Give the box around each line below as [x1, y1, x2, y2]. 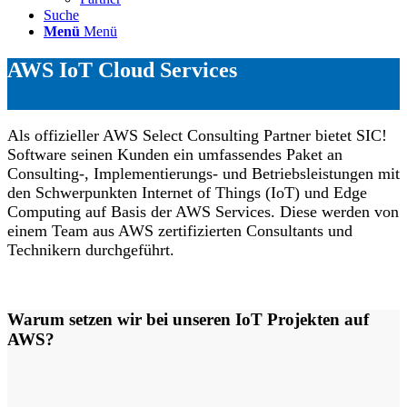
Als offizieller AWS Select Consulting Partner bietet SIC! [7, 125, 387, 144]
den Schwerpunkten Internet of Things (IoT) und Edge [7, 183, 367, 202]
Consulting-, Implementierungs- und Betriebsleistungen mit [7, 164, 400, 183]
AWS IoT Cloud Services [7, 57, 237, 82]
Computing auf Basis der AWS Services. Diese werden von [7, 202, 399, 221]
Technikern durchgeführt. [7, 240, 174, 259]
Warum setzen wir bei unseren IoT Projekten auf [7, 309, 369, 329]
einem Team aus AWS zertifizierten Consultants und [7, 221, 352, 240]
